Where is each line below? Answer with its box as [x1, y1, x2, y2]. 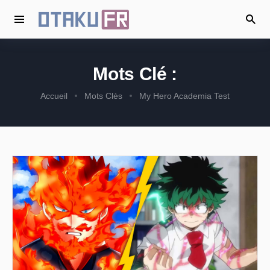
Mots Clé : [93, 64, 177, 84]
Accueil [40, 91, 67, 101]
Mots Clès [84, 91, 122, 101]
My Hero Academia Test [139, 91, 230, 101]
